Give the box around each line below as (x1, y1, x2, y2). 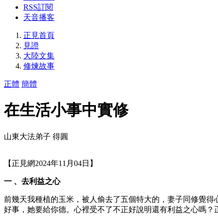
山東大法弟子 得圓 (4, 132, 68, 141)
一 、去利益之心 (4, 177, 60, 185)
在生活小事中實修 (4, 101, 128, 119)
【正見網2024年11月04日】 (4, 159, 97, 167)
